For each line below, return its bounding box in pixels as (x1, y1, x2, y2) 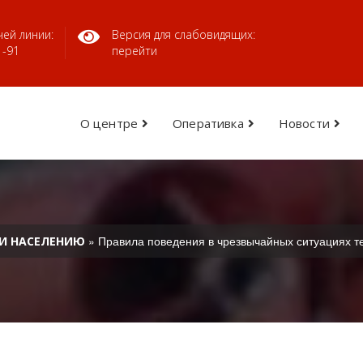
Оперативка (173, 115, 244, 131)
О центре (79, 115, 138, 131)
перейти (112, 43, 157, 58)
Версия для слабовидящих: (112, 27, 255, 42)
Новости (278, 115, 330, 131)
